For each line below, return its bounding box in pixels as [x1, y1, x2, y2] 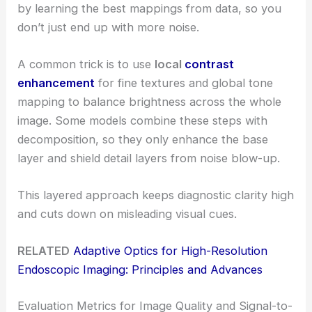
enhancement [17, 75, 95, 90]
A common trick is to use [17, 56, 155, 71]
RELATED [17, 244, 70, 258]
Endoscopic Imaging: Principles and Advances [17, 263, 263, 277]
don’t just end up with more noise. [17, 19, 200, 34]
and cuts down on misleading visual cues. [17, 207, 237, 221]
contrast [185, 56, 235, 71]
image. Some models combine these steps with [17, 113, 268, 127]
